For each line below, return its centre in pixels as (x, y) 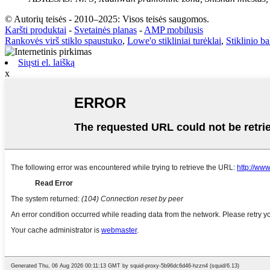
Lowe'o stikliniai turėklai (174, 40)
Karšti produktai (36, 30)
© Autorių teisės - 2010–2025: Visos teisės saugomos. (107, 19)
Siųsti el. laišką (46, 62)
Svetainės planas (105, 30)
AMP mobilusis (174, 30)
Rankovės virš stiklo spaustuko (64, 40)
